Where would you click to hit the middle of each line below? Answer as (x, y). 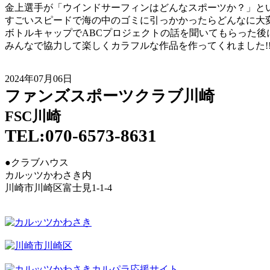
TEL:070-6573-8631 (81, 135)
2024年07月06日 (39, 78)
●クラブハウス (37, 162)
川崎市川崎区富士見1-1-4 (58, 187)
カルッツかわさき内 (48, 175)
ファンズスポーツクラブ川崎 (110, 96)
